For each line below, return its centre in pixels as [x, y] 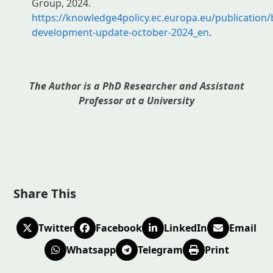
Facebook [119, 228]
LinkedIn [186, 228]
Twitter [56, 228]
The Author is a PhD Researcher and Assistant [136, 86]
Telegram [160, 250]
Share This [45, 193]
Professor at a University [136, 100]
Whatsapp [91, 250]
